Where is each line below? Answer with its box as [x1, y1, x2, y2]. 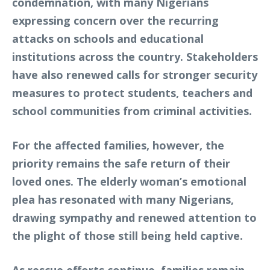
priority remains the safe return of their [12, 156, 230, 171]
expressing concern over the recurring [12, 13, 219, 28]
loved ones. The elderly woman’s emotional [12, 174, 246, 189]
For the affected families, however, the [12, 138, 224, 153]
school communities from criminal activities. [12, 104, 252, 119]
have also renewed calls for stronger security [12, 67, 257, 83]
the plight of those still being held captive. [12, 228, 243, 243]
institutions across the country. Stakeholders [12, 49, 258, 64]
